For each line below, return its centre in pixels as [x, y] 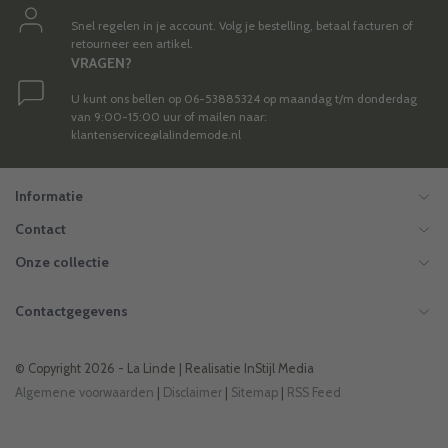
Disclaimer [192, 393]
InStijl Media [277, 369]
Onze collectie [62, 262]
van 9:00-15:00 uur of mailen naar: [169, 117]
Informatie [49, 196]
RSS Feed [314, 393]
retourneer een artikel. [132, 44]
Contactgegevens [71, 311]
